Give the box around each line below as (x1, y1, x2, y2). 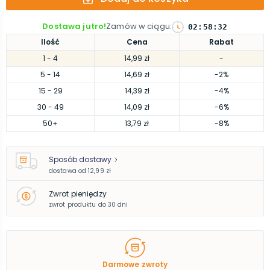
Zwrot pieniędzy (49, 188, 107, 199)
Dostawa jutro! (42, 20, 107, 32)
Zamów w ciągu (106, 20, 170, 32)
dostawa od (49, 166, 86, 175)
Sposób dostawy (49, 154, 111, 165)
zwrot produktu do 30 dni (49, 199, 128, 209)
